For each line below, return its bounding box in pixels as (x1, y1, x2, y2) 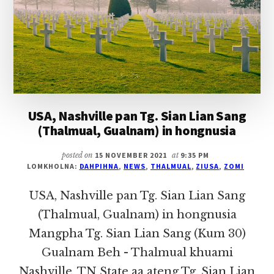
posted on (62, 150, 95, 160)
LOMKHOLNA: (26, 161, 80, 171)
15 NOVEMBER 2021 (95, 150, 167, 160)
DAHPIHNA (79, 161, 119, 171)
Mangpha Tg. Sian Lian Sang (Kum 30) (28, 227, 246, 241)
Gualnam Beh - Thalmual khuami (41, 246, 233, 260)
